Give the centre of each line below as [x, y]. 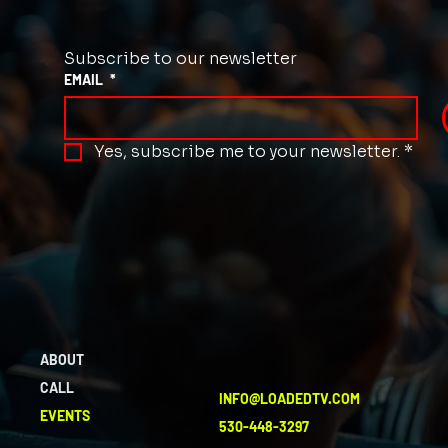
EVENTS [65, 415]
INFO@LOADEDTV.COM [289, 399]
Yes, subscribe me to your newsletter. [247, 151]
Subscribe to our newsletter [181, 58]
